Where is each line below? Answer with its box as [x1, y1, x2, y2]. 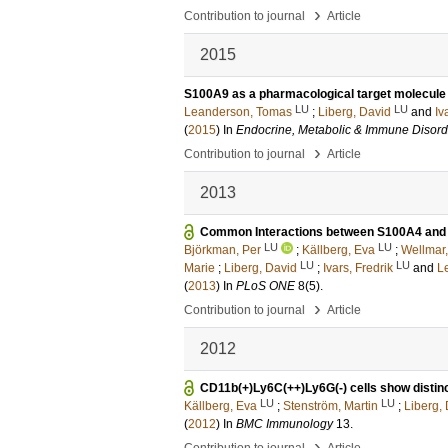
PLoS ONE [236, 279, 295, 293]
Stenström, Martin [283, 399, 378, 413]
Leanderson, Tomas [184, 105, 292, 119]
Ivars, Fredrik [323, 261, 393, 275]
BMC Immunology [236, 417, 333, 431]
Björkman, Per [184, 243, 261, 257]
